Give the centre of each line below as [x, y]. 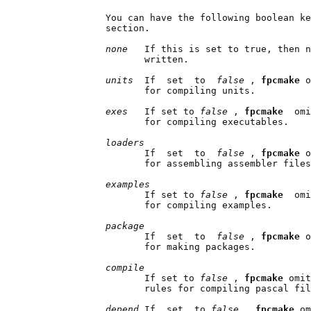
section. [89, 28]
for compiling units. [142, 90]
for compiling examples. [150, 205]
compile [125, 267]
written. [108, 59]
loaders [125, 142]
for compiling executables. [158, 121]
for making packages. [142, 246]
